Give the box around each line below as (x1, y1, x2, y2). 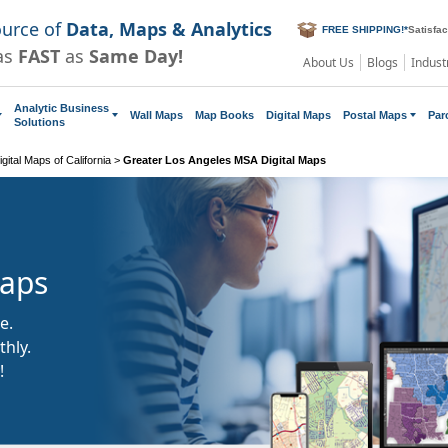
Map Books (195, 108, 254, 121)
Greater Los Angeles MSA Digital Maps (123, 153, 326, 166)
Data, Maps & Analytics (66, 16, 272, 41)
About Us (303, 53, 354, 71)
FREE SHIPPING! (322, 24, 404, 36)
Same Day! (89, 43, 183, 68)
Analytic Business (14, 101, 109, 114)
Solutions (14, 115, 65, 128)
